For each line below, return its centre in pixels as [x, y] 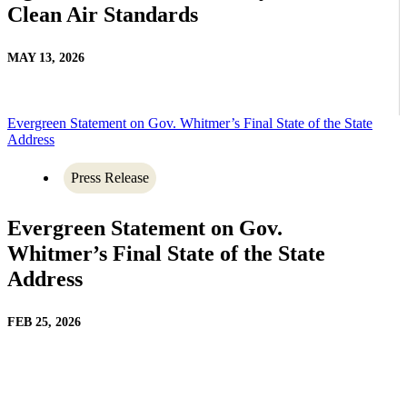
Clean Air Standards [103, 14]
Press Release [110, 177]
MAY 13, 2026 [46, 57]
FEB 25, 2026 [44, 322]
